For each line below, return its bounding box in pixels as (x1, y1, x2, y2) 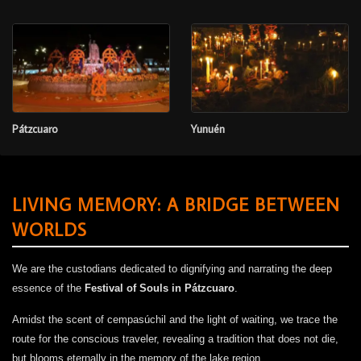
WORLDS (12, 218, 87, 242)
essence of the (12, 282, 85, 295)
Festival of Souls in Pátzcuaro (85, 282, 234, 295)
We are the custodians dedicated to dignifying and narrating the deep (12, 263, 332, 276)
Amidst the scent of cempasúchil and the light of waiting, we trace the (12, 313, 338, 326)
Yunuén (190, 122, 225, 137)
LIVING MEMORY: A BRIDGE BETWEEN (12, 193, 340, 217)
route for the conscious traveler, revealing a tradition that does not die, (12, 333, 338, 346)
